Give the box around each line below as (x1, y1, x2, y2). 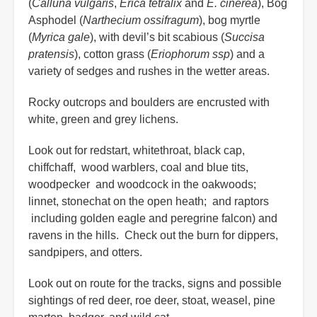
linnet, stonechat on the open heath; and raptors (28, 195, 269, 208)
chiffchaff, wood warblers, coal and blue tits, (28, 161, 248, 174)
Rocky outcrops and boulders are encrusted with (28, 96, 270, 109)
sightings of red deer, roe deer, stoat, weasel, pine (28, 294, 275, 307)
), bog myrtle (199, 14, 260, 27)
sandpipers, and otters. (28, 246, 142, 259)
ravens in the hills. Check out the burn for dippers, (28, 229, 278, 242)
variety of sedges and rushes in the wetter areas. (28, 65, 287, 78)
